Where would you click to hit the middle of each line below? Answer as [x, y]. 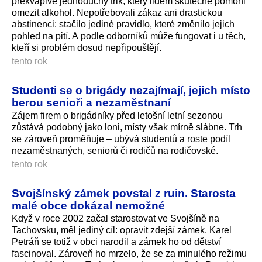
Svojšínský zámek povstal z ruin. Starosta [124, 193]
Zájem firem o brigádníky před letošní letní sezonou [117, 115]
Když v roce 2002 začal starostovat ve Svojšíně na [116, 218]
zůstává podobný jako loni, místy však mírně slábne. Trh [127, 127]
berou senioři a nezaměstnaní [91, 103]
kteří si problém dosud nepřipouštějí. [87, 48]
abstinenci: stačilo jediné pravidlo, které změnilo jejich [123, 25]
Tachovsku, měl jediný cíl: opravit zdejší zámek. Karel [122, 230]
